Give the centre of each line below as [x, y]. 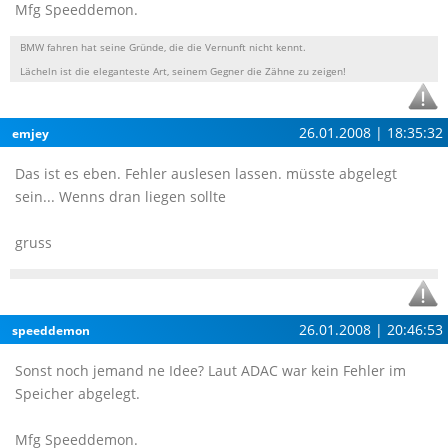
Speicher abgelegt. [77, 393]
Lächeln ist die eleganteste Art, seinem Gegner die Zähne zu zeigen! [183, 71]
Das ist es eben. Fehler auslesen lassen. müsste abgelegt [206, 173]
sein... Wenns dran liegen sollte [120, 196]
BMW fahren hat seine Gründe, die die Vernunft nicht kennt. [163, 47]
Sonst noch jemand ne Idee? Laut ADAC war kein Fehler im [210, 370]
